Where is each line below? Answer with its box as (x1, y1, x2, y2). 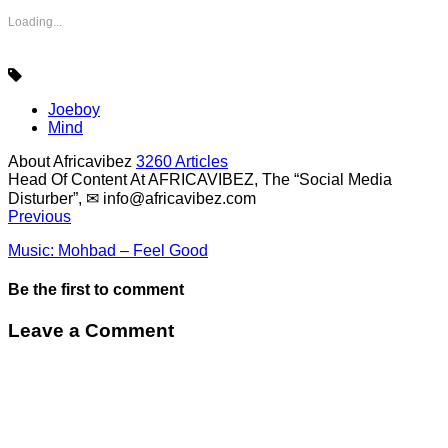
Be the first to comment (8, 281, 184, 299)
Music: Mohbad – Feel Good (8, 241, 208, 259)
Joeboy (48, 100, 100, 118)
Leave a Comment (8, 320, 174, 342)
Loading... (8, 14, 62, 29)
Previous (8, 207, 71, 225)
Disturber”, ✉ (8, 189, 103, 207)
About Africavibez (8, 152, 132, 170)
